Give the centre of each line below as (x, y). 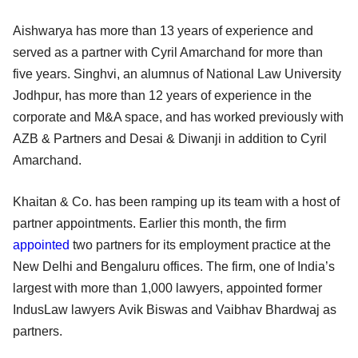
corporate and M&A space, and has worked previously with (178, 117)
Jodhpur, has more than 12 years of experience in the (162, 96)
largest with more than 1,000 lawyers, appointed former (167, 288)
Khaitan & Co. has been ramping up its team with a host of (176, 202)
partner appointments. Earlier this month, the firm (149, 224)
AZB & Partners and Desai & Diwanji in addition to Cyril (170, 139)
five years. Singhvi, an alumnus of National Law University (177, 74)
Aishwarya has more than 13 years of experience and (163, 31)
